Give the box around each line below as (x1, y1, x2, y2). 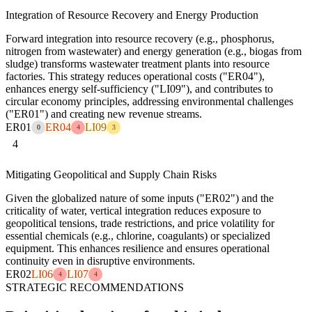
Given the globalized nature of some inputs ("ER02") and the (6, 192, 274, 204)
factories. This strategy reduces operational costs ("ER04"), (6, 70, 265, 82)
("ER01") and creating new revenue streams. (6, 107, 202, 120)
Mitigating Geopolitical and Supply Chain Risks (6, 168, 217, 180)
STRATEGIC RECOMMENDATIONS (6, 281, 184, 293)
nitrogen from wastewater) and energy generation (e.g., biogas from (6, 45, 302, 57)
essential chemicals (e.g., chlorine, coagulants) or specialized (6, 229, 270, 242)
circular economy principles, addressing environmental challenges (6, 95, 293, 107)
